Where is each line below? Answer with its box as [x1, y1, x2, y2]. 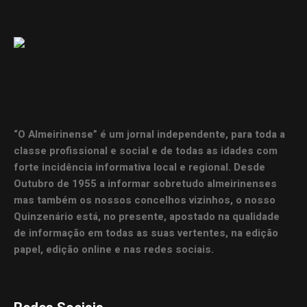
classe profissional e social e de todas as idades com [14, 143, 278, 158]
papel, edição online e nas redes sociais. [14, 241, 214, 257]
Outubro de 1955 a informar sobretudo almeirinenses [14, 175, 278, 191]
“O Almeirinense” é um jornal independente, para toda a [14, 126, 286, 142]
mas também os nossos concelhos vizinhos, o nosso [14, 192, 276, 208]
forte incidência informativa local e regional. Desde [14, 159, 266, 175]
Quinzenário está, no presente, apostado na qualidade [14, 208, 280, 224]
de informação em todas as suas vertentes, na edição [14, 225, 279, 241]
